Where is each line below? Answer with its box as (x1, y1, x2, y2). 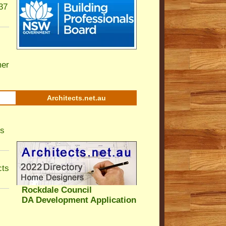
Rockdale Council (22, 185, 92, 195)
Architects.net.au (46, 94, 106, 102)
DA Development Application (22, 195, 136, 205)
